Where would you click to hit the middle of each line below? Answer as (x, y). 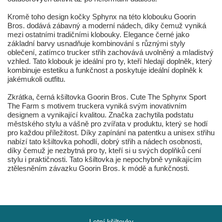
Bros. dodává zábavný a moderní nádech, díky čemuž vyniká (107, 26)
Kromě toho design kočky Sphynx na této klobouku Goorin (102, 17)
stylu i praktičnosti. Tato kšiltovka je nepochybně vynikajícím (105, 160)
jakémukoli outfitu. (36, 79)
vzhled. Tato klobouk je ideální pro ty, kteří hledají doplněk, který (110, 61)
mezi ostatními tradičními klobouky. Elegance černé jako (98, 35)
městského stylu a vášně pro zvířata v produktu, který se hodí (108, 124)
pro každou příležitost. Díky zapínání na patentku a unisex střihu (111, 133)
